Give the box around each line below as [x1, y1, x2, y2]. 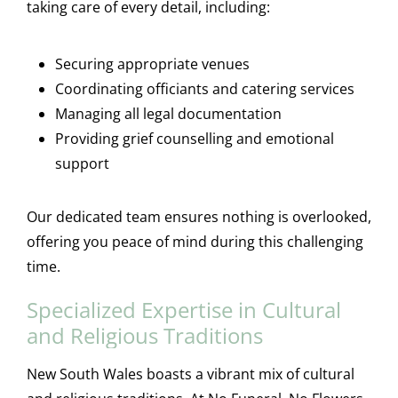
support [54, 153, 109, 173]
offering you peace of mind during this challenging [26, 231, 363, 251]
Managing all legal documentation [54, 103, 282, 123]
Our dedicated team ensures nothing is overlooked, [26, 206, 371, 227]
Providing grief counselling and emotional [54, 128, 334, 148]
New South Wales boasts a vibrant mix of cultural [26, 363, 354, 384]
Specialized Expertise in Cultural [26, 294, 341, 324]
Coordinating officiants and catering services [54, 78, 354, 99]
